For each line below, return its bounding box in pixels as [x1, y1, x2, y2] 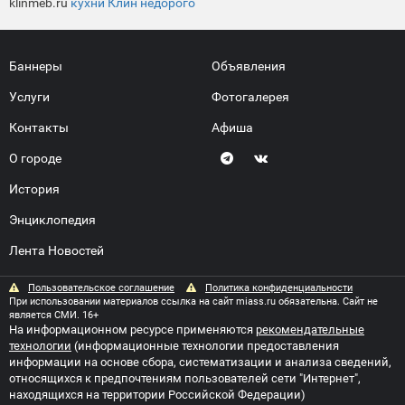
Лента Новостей [9, 242, 104, 258]
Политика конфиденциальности [205, 281, 353, 294]
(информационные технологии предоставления [71, 338, 339, 353]
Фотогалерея [212, 89, 289, 104]
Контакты [9, 119, 69, 135]
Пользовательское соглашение [28, 281, 174, 294]
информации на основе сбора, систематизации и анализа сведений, [9, 354, 391, 369]
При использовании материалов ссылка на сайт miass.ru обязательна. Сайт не [9, 295, 378, 307]
